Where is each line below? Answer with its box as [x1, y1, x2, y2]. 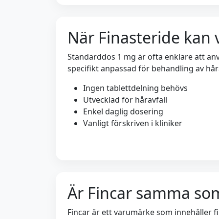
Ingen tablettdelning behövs [83, 83, 188, 93]
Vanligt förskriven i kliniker [83, 118, 182, 129]
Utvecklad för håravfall [83, 94, 167, 105]
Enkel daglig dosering [83, 106, 163, 117]
